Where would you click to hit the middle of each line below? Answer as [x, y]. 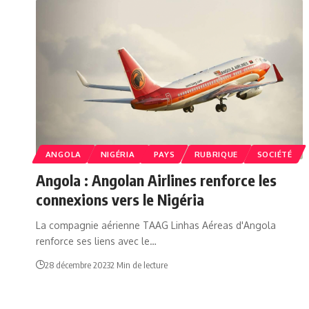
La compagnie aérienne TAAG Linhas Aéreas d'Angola [156, 225]
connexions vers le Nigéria [120, 199]
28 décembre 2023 [78, 265]
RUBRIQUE [216, 154]
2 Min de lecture [139, 265]
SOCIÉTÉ [275, 154]
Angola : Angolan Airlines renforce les [156, 180]
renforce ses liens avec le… [96, 241]
